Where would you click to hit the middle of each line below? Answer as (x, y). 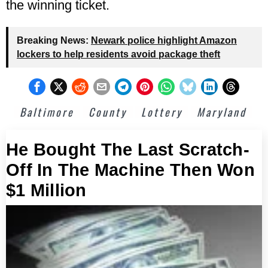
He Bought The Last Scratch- (128, 149)
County (107, 112)
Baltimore (47, 112)
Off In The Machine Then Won (130, 170)
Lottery (162, 112)
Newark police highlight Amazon (164, 40)
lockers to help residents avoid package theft (118, 54)
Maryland (221, 112)
